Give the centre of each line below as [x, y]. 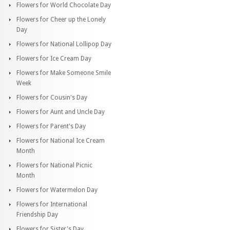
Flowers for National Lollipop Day [64, 44]
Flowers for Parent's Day [51, 126]
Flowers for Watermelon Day [57, 190]
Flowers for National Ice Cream [61, 140]
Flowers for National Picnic [54, 165]
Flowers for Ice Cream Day [54, 58]
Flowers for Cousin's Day [52, 97]
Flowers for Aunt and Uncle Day [61, 112]
